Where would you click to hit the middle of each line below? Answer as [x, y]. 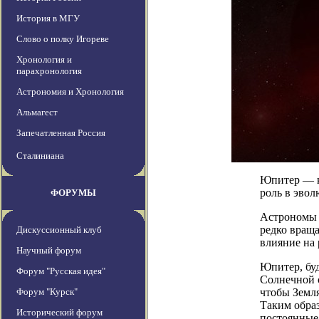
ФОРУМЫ [73, 193]
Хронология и [44, 60]
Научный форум [49, 251]
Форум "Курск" [47, 292]
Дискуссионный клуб [59, 230]
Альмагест [37, 113]
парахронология [49, 71]
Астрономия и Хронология [70, 92]
